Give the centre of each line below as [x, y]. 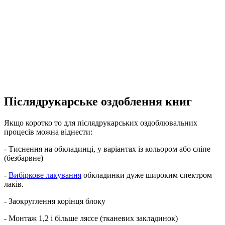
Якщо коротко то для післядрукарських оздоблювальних [101, 123]
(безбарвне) [24, 158]
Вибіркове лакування [45, 175]
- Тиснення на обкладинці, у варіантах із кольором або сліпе [107, 149]
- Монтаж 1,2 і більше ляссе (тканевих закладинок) [91, 218]
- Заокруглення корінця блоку [55, 201]
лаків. [14, 184]
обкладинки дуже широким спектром [147, 175]
